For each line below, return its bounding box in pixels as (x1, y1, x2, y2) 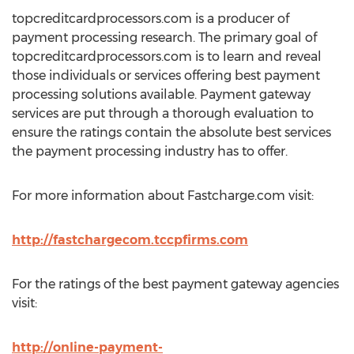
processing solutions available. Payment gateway (12, 87, 311, 102)
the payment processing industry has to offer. (12, 144, 288, 159)
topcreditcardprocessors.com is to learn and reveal (12, 49, 322, 64)
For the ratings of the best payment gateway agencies (12, 277, 339, 292)
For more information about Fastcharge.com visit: (12, 188, 314, 203)
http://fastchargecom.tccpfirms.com (12, 232, 248, 247)
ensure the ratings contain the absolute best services (12, 125, 331, 140)
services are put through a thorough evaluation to (12, 106, 314, 121)
